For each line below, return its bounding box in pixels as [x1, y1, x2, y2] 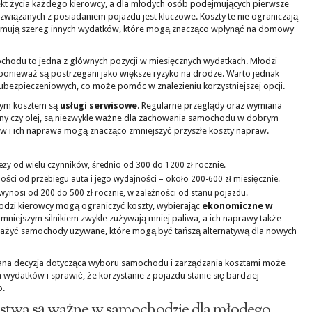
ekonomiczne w [202, 201, 272, 211]
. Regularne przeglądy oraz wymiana [137, 100, 282, 111]
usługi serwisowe [60, 100, 137, 111]
